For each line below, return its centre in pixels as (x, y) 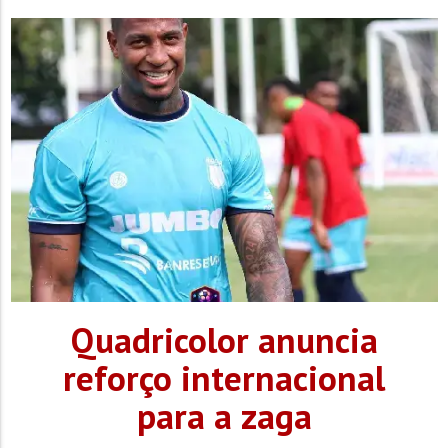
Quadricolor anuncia (224, 339)
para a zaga (224, 415)
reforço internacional (224, 377)
